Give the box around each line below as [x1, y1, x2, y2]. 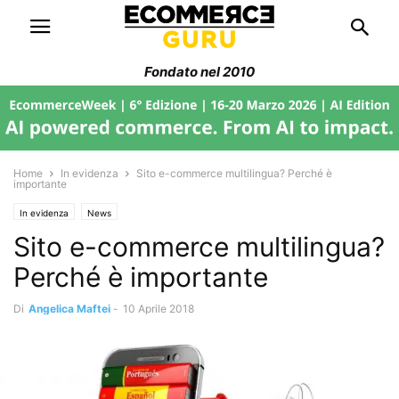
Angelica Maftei [28, 301, 110, 315]
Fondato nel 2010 [144, 63, 255, 80]
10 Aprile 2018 [123, 301, 194, 315]
